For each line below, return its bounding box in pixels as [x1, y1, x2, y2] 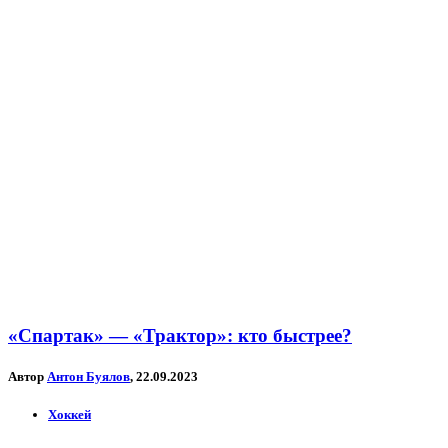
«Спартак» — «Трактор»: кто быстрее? [8, 324, 352, 346]
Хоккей [48, 407, 91, 423]
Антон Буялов [47, 368, 130, 384]
